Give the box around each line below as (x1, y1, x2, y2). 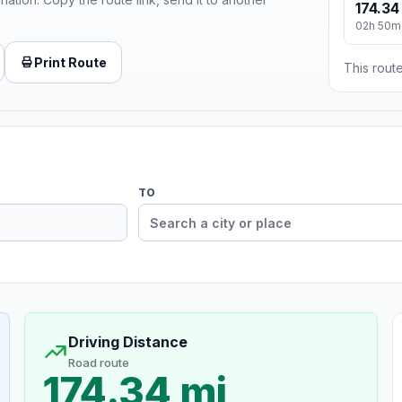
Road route (67, 355, 129, 371)
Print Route (34, 54, 107, 70)
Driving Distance (67, 333, 188, 352)
